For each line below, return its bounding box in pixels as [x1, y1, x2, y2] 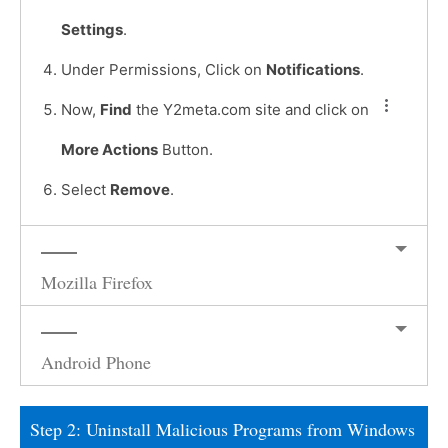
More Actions [61, 140, 158, 160]
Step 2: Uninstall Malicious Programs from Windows [30, 417, 415, 442]
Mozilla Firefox [41, 270, 153, 295]
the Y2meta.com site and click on [132, 100, 373, 120]
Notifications [266, 60, 360, 80]
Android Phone [41, 350, 151, 375]
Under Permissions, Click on [61, 60, 266, 80]
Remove [110, 180, 170, 200]
